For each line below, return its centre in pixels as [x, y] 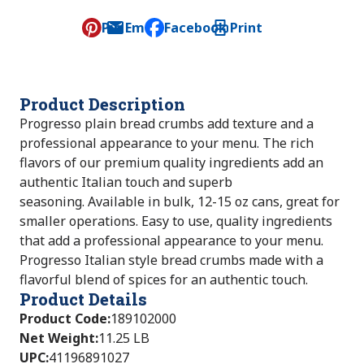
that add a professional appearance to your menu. [171, 240]
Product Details [83, 299]
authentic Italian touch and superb [126, 182]
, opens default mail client [229, 37]
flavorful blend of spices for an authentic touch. [164, 279]
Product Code [63, 318]
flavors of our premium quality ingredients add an [171, 162]
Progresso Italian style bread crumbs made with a [171, 260]
